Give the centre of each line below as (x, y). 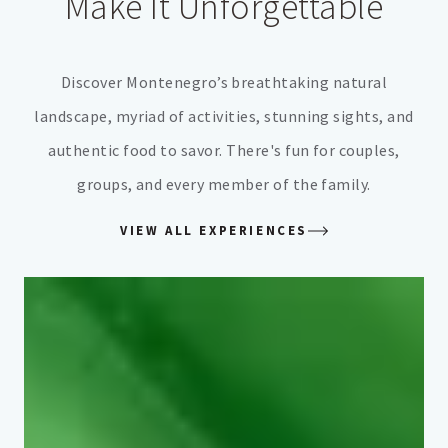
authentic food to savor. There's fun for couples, (224, 150)
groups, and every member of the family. (224, 184)
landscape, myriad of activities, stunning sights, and (224, 116)
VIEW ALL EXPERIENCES (214, 230)
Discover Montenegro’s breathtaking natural (224, 82)
